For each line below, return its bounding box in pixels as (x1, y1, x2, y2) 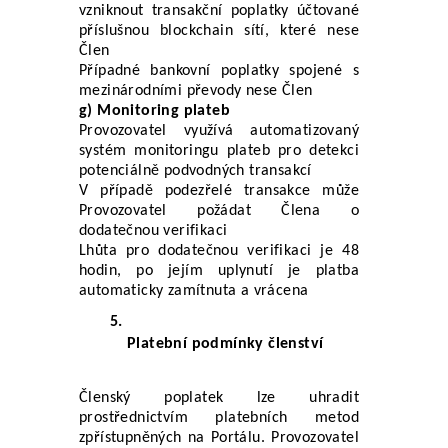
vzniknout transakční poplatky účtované (79, 2, 359, 19)
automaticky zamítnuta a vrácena (79, 282, 309, 299)
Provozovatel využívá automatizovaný (79, 122, 359, 139)
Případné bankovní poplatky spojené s (79, 62, 359, 79)
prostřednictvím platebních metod (79, 409, 359, 426)
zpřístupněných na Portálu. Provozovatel (79, 429, 359, 446)
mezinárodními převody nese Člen (79, 82, 313, 99)
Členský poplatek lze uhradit (79, 389, 359, 406)
